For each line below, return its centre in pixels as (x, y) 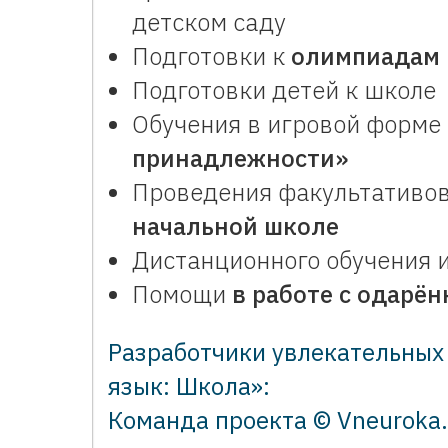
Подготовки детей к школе (284, 90)
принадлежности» (240, 158)
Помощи (182, 294)
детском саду (209, 22)
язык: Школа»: (189, 386)
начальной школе (235, 226)
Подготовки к (211, 56)
